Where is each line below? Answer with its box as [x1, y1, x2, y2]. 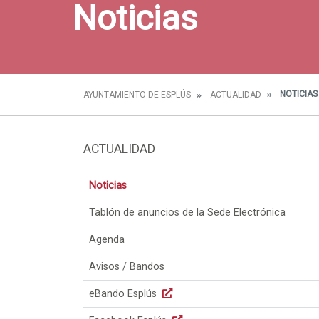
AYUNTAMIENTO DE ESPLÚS [83, 90, 191, 100]
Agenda [89, 233, 125, 246]
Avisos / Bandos [89, 260, 164, 273]
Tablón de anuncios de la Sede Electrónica [89, 206, 286, 219]
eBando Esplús [89, 287, 159, 300]
